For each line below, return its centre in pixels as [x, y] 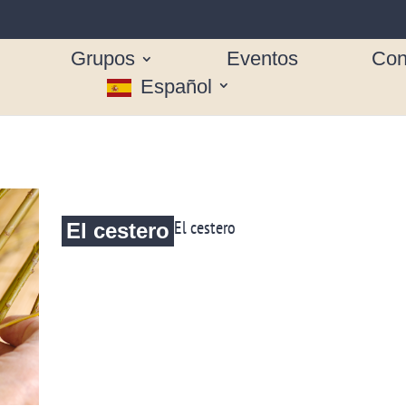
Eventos [262, 58]
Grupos [103, 58]
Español [176, 86]
